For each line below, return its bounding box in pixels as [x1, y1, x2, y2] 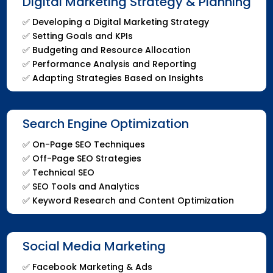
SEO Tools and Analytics [32, 180, 140, 193]
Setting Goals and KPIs [32, 29, 133, 42]
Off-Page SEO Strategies [32, 152, 141, 165]
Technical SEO [32, 166, 94, 179]
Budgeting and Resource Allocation [32, 43, 191, 56]
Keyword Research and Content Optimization [32, 194, 234, 207]
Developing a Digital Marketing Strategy [32, 15, 209, 28]
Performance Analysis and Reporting [32, 57, 196, 70]
